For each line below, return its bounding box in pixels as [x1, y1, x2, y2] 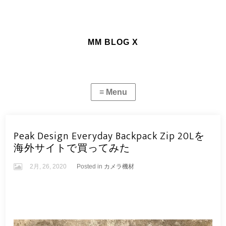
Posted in [77, 163, 104, 170]
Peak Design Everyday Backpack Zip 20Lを [14, 128, 205, 145]
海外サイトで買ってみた [14, 140, 131, 157]
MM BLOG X [88, 38, 138, 46]
